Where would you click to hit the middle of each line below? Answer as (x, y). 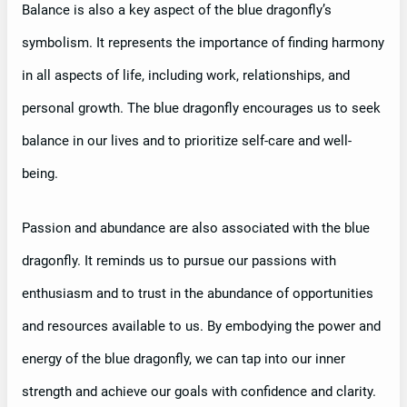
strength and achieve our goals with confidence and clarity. (199, 391)
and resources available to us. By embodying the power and (201, 326)
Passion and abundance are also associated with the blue (196, 228)
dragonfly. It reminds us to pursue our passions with (179, 260)
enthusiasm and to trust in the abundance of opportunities (198, 293)
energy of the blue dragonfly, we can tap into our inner (184, 358)
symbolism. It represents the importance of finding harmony (203, 42)
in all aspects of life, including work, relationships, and (186, 75)
